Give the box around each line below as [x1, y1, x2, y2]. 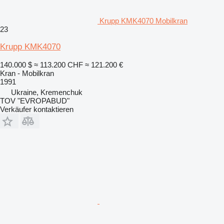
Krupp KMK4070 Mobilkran [99, 16, 187, 25]
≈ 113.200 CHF [34, 60, 83, 69]
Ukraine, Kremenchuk [11, 87, 82, 96]
